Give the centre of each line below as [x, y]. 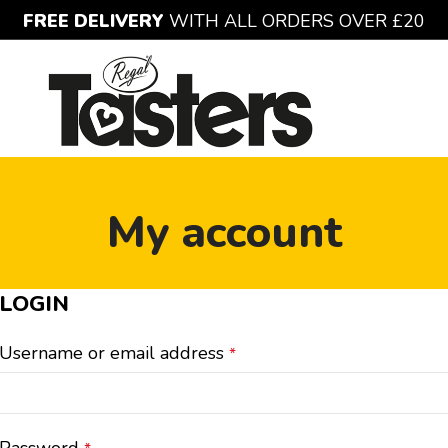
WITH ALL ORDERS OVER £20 [297, 21]
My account [224, 233]
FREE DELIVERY [96, 21]
